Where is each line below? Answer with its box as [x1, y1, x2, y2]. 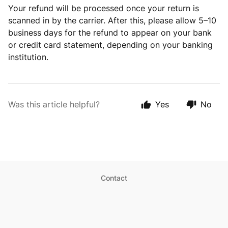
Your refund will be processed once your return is [8, 3, 199, 13]
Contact [101, 174, 127, 182]
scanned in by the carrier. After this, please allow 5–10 [8, 15, 216, 25]
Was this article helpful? [8, 99, 100, 109]
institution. [8, 52, 51, 62]
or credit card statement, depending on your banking [8, 40, 213, 50]
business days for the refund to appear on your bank [8, 27, 212, 38]
